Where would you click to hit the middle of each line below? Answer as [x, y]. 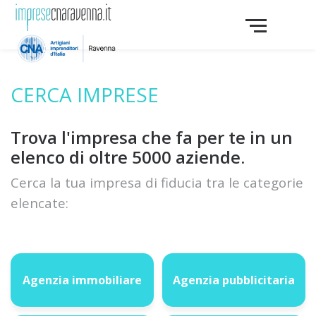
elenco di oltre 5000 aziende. [128, 157]
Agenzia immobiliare [82, 280]
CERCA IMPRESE [85, 95]
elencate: [39, 203]
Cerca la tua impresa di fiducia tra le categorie [157, 182]
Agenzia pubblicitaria [234, 280]
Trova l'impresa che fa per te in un [152, 137]
